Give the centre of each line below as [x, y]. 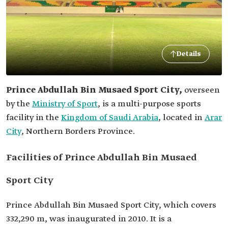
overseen [202, 90]
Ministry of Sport [65, 104]
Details [189, 54]
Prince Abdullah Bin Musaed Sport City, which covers [111, 205]
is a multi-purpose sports [152, 104]
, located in [181, 118]
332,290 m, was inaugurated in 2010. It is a [89, 219]
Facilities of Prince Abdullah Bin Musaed [102, 158]
